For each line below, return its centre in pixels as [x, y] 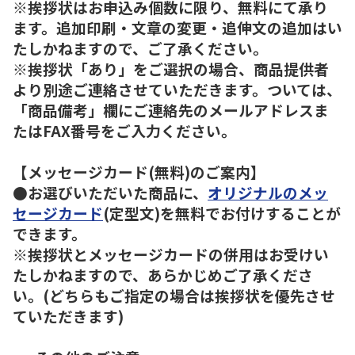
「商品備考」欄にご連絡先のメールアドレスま [171, 109]
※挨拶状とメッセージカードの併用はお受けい [171, 254]
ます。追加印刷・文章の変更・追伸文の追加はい [177, 27]
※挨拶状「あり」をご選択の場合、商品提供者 [171, 68]
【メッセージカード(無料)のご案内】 [139, 171]
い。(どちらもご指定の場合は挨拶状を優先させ [174, 295]
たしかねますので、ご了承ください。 [140, 48]
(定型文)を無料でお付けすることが [222, 212]
